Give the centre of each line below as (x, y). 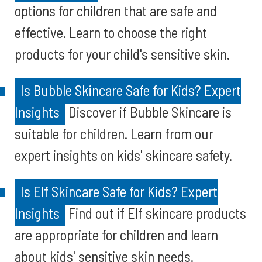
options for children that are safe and (116, 11)
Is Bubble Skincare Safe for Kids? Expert (131, 90)
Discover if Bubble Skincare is (149, 112)
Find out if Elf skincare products (156, 213)
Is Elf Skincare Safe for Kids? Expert (119, 191)
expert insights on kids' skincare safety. (123, 155)
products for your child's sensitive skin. (122, 54)
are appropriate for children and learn (116, 235)
